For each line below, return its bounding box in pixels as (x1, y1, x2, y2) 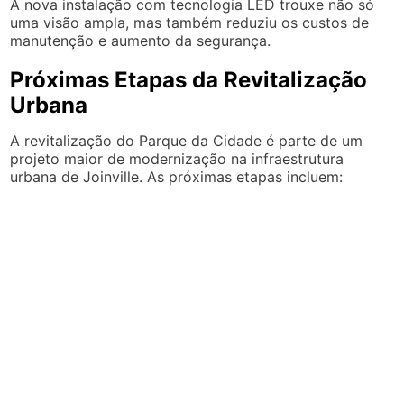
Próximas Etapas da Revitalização (10, 67, 368, 93)
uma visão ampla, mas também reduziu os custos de (10, 14, 370, 32)
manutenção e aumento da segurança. (10, 32, 271, 50)
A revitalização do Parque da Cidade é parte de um (10, 132, 363, 150)
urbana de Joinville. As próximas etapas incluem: (10, 168, 344, 186)
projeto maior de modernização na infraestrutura (10, 150, 344, 168)
